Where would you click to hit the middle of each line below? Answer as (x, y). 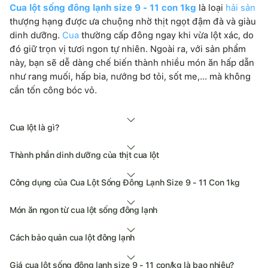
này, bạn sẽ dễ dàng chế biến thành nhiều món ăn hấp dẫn (132, 63)
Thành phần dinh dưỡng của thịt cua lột (84, 155)
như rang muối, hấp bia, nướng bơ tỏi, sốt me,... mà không (130, 76)
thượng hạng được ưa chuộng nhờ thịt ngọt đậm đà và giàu (133, 21)
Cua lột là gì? (34, 127)
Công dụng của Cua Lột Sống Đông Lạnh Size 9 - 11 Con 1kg (125, 182)
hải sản (240, 7)
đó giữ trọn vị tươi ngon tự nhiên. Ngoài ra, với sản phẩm (128, 49)
